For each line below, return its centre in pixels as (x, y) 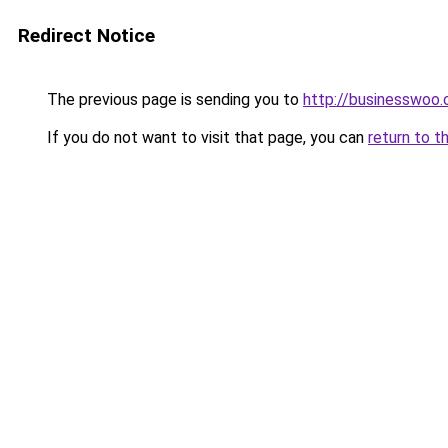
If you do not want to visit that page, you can (205, 137)
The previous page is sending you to (173, 99)
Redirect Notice (86, 35)
